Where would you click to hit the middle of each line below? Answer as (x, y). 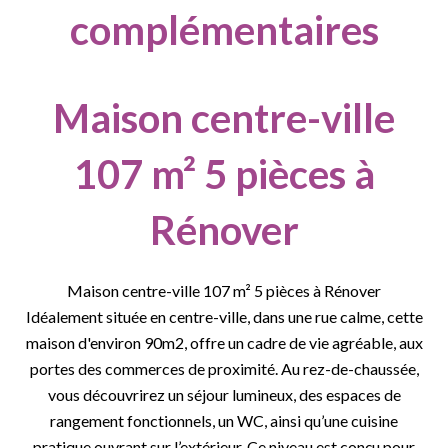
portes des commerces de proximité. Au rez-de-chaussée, (224, 368)
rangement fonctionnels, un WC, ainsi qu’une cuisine (224, 420)
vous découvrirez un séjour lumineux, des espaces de (224, 394)
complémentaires (224, 30)
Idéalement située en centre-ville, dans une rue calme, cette (224, 316)
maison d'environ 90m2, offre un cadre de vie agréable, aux (224, 342)
